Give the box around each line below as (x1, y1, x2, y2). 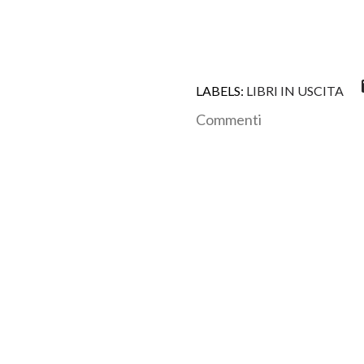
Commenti (196, 110, 262, 128)
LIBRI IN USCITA (246, 82, 344, 98)
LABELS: (196, 82, 244, 98)
